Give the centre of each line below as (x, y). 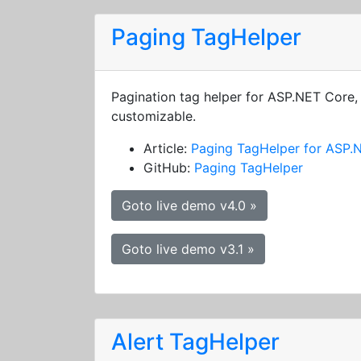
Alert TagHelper (195, 342)
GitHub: (169, 168)
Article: (167, 148)
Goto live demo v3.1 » (188, 249)
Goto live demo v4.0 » (189, 205)
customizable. (154, 116)
